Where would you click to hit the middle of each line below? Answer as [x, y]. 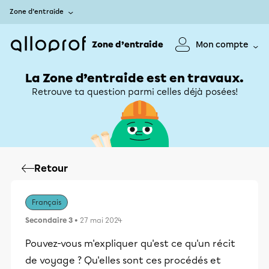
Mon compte [222, 44]
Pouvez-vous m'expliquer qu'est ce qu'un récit [130, 243]
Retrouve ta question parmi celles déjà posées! [134, 92]
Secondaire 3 [49, 220]
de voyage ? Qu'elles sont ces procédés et [123, 260]
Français [47, 202]
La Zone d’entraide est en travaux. [134, 78]
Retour [51, 168]
